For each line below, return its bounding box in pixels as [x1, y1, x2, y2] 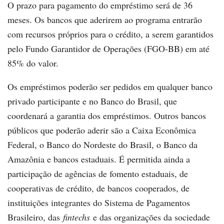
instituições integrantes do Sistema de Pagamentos [7, 196, 190, 209]
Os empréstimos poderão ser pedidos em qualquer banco [7, 80, 212, 93]
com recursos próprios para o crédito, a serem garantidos [7, 28, 213, 40]
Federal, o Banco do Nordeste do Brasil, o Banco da [7, 138, 197, 151]
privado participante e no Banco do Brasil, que [7, 95, 177, 107]
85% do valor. [7, 57, 58, 69]
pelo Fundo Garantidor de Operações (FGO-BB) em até [7, 42, 209, 55]
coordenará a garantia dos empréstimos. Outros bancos [7, 109, 206, 122]
